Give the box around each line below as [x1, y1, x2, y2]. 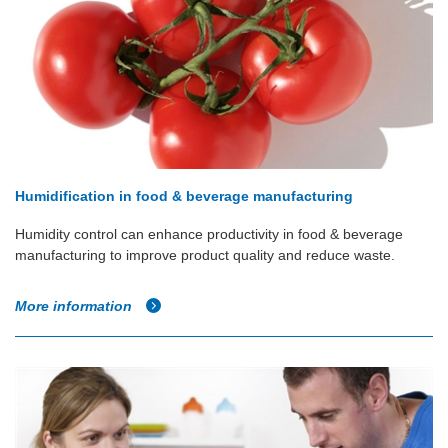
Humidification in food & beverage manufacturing [15, 188, 353, 205]
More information [15, 298, 136, 315]
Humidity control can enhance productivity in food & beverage [15, 226, 403, 243]
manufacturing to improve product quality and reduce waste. [15, 247, 395, 264]
